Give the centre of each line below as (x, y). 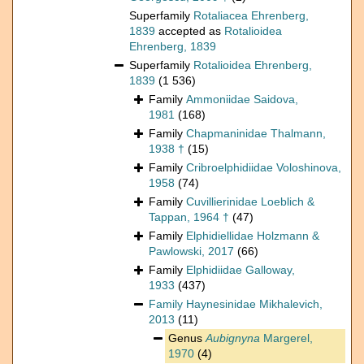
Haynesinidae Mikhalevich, (254, 304)
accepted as (190, 31)
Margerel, (286, 338)
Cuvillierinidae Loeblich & (250, 202)
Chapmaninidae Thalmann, (256, 134)
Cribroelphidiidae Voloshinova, (264, 168)
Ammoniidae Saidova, (242, 100)
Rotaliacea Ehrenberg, (251, 16)
